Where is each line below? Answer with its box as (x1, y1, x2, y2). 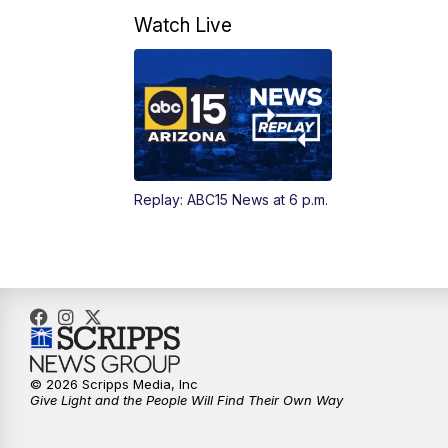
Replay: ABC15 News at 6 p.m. (134, 191, 329, 209)
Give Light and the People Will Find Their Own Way (30, 392, 343, 409)
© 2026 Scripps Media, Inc (30, 376, 198, 393)
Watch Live (134, 13, 233, 38)
